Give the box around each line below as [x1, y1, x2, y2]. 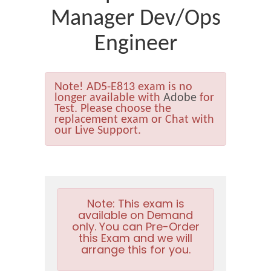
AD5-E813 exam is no [83, 81, 192, 93]
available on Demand [78, 207, 193, 223]
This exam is [114, 196, 184, 211]
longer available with [54, 92, 163, 104]
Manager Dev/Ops [50, 7, 221, 31]
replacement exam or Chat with [54, 114, 214, 126]
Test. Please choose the [54, 103, 171, 115]
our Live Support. [54, 125, 141, 137]
